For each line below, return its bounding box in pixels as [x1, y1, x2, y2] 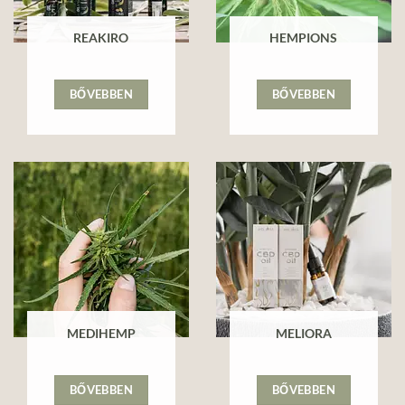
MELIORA [275, 325, 332, 341]
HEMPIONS [269, 31, 338, 46]
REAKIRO [73, 31, 129, 46]
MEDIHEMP [66, 325, 136, 341]
